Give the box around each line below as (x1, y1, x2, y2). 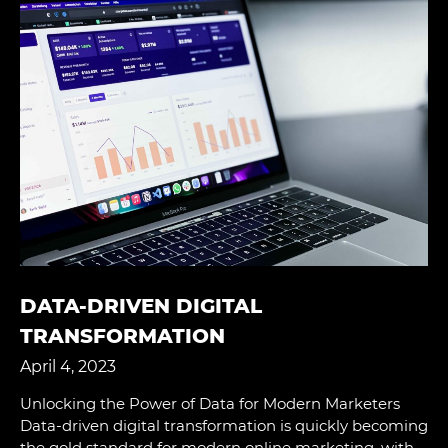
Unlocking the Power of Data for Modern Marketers (20, 393, 400, 413)
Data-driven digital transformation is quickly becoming (20, 415, 428, 435)
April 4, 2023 (20, 356, 116, 376)
